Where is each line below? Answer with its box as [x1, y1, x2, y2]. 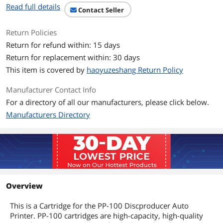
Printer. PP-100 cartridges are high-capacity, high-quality [10, 211, 203, 221]
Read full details [6, 1, 60, 11]
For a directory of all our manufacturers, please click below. [6, 97, 209, 107]
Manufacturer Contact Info [6, 85, 96, 95]
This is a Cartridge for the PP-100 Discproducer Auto [10, 201, 189, 211]
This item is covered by [6, 65, 87, 75]
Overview [6, 181, 43, 191]
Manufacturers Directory [6, 110, 90, 119]
